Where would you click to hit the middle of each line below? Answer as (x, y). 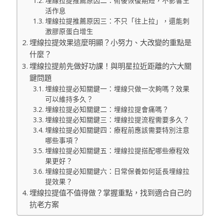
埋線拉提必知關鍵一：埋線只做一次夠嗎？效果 (118, 89)
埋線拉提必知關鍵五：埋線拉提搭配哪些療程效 (118, 151)
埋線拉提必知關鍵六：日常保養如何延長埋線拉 (118, 171)
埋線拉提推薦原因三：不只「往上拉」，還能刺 (118, 21)
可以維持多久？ (69, 99)
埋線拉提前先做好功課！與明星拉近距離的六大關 (110, 66)
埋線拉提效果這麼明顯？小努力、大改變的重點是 (110, 42)
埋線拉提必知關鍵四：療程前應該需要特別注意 (118, 130)
